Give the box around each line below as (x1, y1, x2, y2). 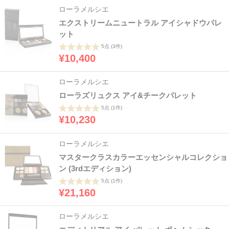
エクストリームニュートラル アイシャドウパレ (59, 18, 222, 28)
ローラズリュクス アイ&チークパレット (59, 91, 197, 100)
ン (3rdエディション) (59, 164, 131, 173)
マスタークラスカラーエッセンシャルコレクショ (59, 153, 227, 162)
